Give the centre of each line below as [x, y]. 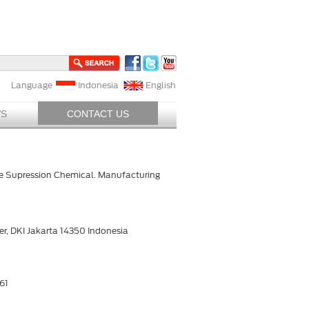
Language [32, 86]
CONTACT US [98, 114]
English [161, 86]
